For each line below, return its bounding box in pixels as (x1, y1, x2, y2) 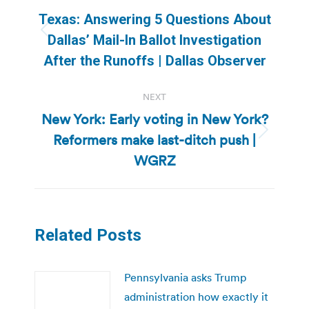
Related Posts (34, 225, 141, 245)
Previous (153, 31, 197, 45)
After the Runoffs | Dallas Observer (43, 52, 266, 69)
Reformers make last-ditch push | (53, 130, 256, 149)
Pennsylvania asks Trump (124, 270, 247, 284)
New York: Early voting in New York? (41, 110, 268, 128)
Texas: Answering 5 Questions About (38, 10, 271, 28)
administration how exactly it (124, 289, 268, 303)
